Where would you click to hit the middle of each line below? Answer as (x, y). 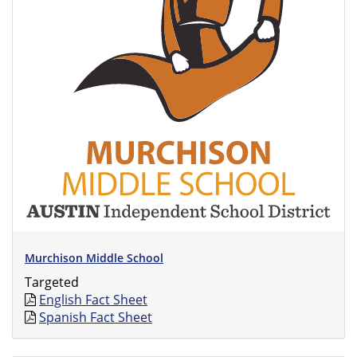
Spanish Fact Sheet (96, 317)
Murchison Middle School (94, 258)
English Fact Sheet (93, 300)
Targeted (52, 282)
